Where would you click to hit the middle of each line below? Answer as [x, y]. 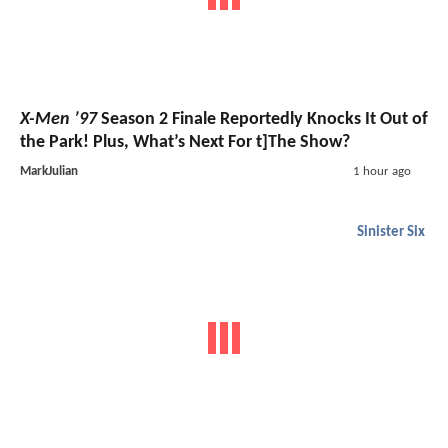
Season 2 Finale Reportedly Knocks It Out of [262, 119]
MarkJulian [49, 171]
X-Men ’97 [58, 119]
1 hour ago [381, 171]
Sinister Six [391, 232]
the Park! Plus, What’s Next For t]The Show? [185, 142]
